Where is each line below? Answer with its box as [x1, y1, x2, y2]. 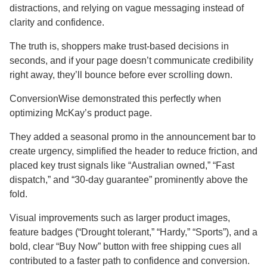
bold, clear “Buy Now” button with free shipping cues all [10, 241, 241, 252]
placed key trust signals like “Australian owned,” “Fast [10, 160, 234, 170]
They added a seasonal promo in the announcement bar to [10, 132, 256, 142]
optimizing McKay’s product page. [10, 108, 152, 118]
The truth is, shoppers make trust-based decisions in [10, 41, 229, 51]
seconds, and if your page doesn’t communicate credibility [10, 55, 253, 66]
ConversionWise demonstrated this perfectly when [10, 94, 221, 104]
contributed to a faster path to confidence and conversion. [10, 256, 250, 266]
